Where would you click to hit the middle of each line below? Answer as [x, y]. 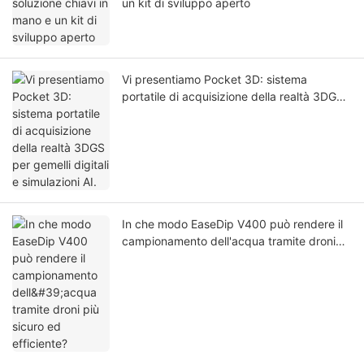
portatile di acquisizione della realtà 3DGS [233, 97]
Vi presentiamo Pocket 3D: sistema [214, 80]
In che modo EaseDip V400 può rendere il [232, 224]
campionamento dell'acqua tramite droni [229, 241]
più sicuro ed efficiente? [185, 258]
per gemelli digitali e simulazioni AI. [214, 114]
